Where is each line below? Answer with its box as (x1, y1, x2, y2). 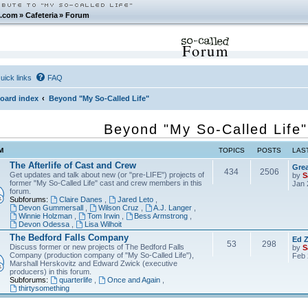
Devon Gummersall (18, 203, 83, 212)
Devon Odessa (18, 220, 69, 229)
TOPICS (218, 146, 245, 155)
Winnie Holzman (18, 212, 72, 221)
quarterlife (58, 276, 92, 285)
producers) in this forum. (9, 267, 91, 276)
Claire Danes (58, 195, 102, 204)
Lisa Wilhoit (84, 220, 122, 229)
